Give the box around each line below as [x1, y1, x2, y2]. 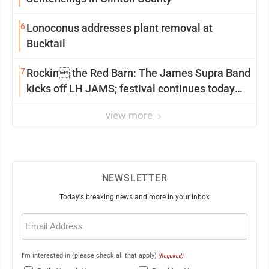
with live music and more [26, 98, 147, 110]
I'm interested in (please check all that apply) [22, 252, 157, 259]
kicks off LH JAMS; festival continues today [26, 82, 235, 95]
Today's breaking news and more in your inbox [59, 193, 210, 201]
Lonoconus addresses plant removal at [26, 22, 203, 34]
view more [106, 109, 155, 121]
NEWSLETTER [101, 172, 168, 184]
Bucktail [26, 37, 65, 50]
